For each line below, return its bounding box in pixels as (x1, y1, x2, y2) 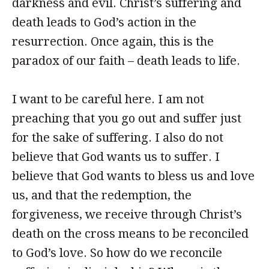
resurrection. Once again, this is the (12, 34, 214, 49)
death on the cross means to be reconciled (12, 226, 249, 241)
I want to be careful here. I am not (12, 92, 204, 106)
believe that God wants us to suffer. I (12, 150, 220, 164)
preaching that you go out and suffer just (12, 111, 241, 125)
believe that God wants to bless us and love (12, 169, 255, 183)
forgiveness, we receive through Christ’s (12, 207, 242, 222)
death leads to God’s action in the (12, 15, 196, 29)
